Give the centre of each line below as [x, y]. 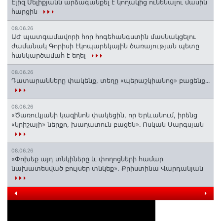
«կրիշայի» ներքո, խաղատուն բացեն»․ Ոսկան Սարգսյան [108, 125]
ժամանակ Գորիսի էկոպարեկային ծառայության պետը [105, 46]
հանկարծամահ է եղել [50, 55]
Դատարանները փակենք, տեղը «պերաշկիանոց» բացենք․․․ [110, 81]
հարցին [25, 12]
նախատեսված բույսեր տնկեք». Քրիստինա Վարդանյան [107, 168]
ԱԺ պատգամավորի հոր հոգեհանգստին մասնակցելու [104, 37]
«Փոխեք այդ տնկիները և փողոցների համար [87, 159]
